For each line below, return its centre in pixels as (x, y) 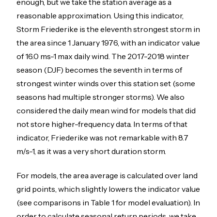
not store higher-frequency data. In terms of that (102, 124)
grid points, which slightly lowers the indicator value (108, 189)
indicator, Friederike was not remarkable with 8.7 (103, 138)
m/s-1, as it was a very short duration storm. (92, 151)
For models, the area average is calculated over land (107, 176)
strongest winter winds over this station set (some (106, 84)
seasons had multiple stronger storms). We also (101, 97)
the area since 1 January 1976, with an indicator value (108, 43)
